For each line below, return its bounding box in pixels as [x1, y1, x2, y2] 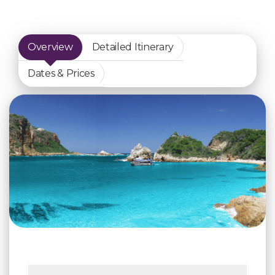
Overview [28, 41, 73, 53]
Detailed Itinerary [91, 41, 174, 53]
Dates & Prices [28, 68, 95, 80]
